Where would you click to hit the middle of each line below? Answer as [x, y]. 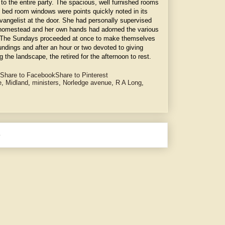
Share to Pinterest [82, 75]
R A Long [129, 82]
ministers [45, 82]
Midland [17, 82]
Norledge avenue [87, 82]
